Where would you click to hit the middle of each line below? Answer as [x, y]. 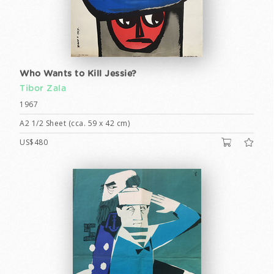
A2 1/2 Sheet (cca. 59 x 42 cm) [75, 123]
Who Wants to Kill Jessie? [78, 74]
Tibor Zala [43, 89]
